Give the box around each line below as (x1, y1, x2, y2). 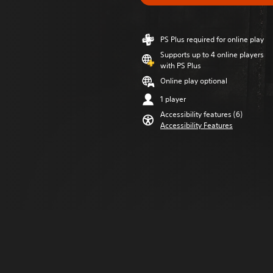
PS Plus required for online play (160, 34, 264, 44)
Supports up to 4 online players (160, 49, 264, 60)
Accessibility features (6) (160, 109, 243, 119)
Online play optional (160, 76, 227, 86)
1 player (160, 94, 186, 104)
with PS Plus (160, 60, 201, 71)
